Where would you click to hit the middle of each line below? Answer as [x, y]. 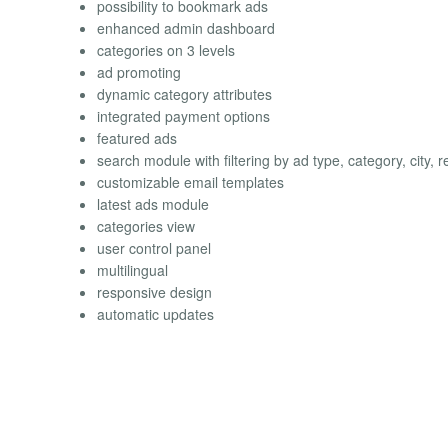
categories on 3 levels [166, 49]
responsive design [154, 291]
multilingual [132, 269]
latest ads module [153, 203]
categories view [146, 225]
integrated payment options [183, 115]
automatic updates [155, 313]
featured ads [137, 137]
